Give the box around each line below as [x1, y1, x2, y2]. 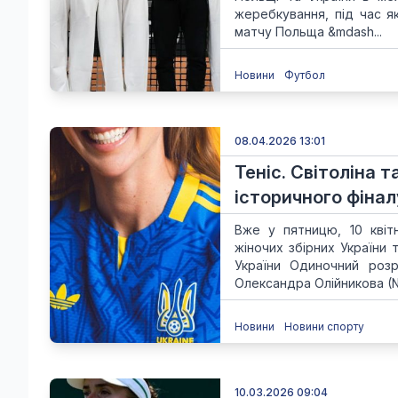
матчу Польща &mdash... [235, 24, 382, 39]
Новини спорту [284, 320, 364, 333]
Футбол [284, 68, 325, 82]
